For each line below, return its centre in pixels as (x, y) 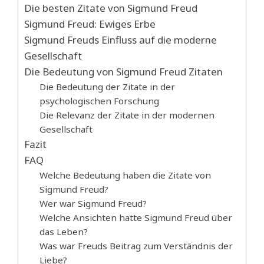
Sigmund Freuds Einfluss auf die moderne (121, 39)
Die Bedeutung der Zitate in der (107, 86)
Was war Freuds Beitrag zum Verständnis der (136, 245)
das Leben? (63, 231)
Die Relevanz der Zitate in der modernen (127, 115)
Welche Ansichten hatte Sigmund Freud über (136, 217)
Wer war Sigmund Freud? (93, 203)
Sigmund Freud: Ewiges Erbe (90, 24)
